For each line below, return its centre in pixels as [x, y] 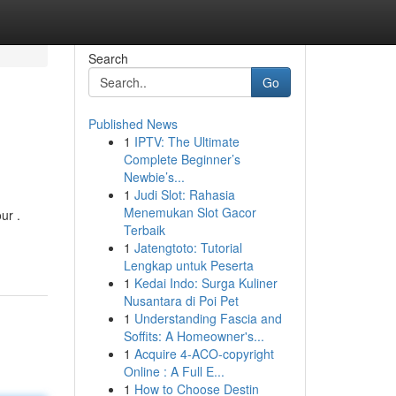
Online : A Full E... [174, 371]
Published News [133, 124]
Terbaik [144, 230]
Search [108, 58]
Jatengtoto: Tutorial [188, 247]
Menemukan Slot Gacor [190, 212]
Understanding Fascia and [208, 318]
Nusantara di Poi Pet [181, 301]
